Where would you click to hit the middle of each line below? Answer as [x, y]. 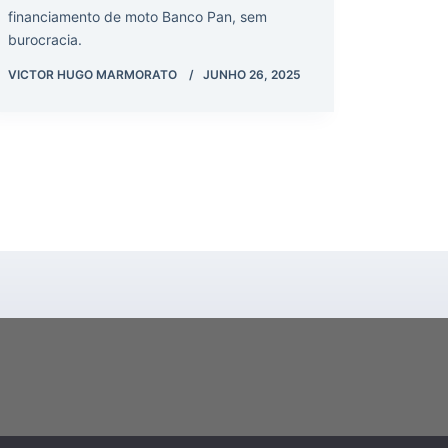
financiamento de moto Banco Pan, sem [137, 16]
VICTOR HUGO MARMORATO [92, 74]
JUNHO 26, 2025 [252, 74]
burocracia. [45, 39]
